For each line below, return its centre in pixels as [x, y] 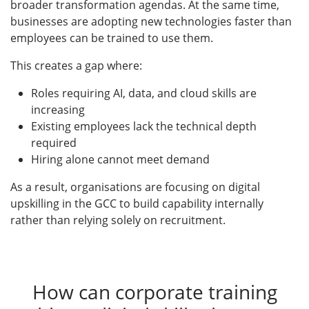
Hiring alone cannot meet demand [120, 159]
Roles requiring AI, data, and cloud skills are [144, 93]
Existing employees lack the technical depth [144, 126]
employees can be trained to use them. [112, 38]
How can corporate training [154, 291]
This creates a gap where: [76, 65]
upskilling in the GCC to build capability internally [137, 203]
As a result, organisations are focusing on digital [135, 187]
